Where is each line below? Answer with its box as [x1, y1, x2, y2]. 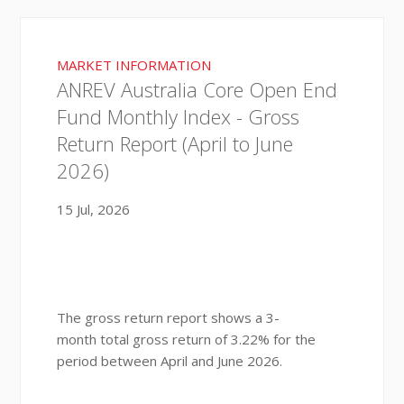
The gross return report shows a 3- [57, 308, 280, 326]
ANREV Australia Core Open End [57, 76, 337, 104]
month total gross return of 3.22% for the [57, 329, 316, 348]
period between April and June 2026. [57, 351, 282, 370]
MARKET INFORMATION [57, 56, 211, 75]
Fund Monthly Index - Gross [57, 103, 299, 131]
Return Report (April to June [57, 130, 293, 158]
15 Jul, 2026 [57, 199, 130, 218]
